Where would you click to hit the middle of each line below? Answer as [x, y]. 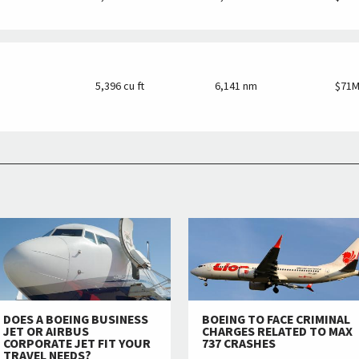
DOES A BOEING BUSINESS [76, 319]
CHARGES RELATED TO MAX [278, 331]
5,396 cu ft [119, 87]
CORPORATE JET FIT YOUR [77, 343]
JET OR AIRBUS [46, 331]
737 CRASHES [239, 343]
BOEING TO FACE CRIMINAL [276, 319]
